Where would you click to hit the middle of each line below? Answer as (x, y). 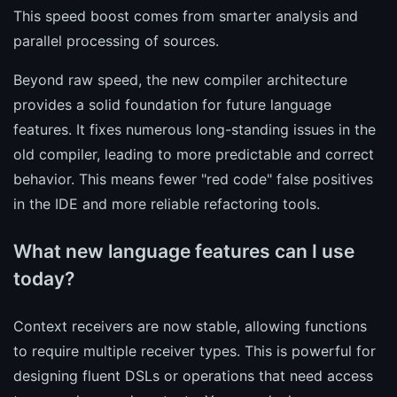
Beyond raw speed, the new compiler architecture (180, 79)
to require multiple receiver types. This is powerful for (195, 350)
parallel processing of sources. (116, 40)
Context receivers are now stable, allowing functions (190, 326)
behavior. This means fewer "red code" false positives (193, 179)
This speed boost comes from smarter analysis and (186, 16)
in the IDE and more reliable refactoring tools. (167, 203)
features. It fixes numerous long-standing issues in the (195, 129)
